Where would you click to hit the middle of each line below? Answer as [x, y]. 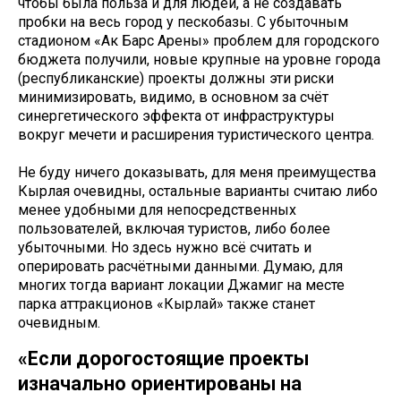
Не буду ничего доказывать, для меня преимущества [197, 173]
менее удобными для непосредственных [157, 210]
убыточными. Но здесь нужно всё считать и [165, 248]
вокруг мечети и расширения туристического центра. [196, 135]
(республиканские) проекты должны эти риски [176, 79]
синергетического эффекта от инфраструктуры [176, 116]
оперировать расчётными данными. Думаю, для [180, 267]
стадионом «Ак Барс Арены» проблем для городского [199, 41]
